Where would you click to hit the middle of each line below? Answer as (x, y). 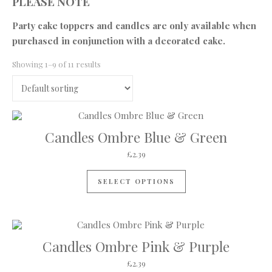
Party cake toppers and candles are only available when (134, 25)
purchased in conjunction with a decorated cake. (119, 41)
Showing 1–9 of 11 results (56, 64)
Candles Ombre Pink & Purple (136, 246)
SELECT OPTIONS (136, 181)
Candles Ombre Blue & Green (136, 137)
